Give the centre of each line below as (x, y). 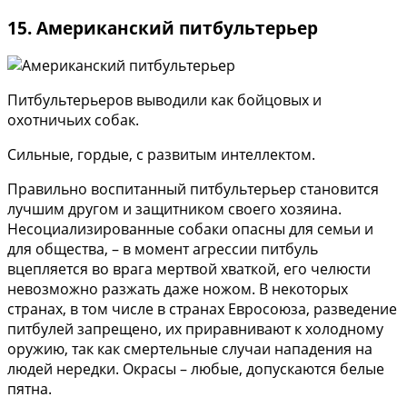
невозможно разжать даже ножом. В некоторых (178, 289)
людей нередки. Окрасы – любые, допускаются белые (196, 369)
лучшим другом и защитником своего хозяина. (174, 209)
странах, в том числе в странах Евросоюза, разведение (202, 309)
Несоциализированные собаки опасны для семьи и (190, 229)
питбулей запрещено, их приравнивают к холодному (195, 329)
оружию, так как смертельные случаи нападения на (190, 349)
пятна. (30, 389)
